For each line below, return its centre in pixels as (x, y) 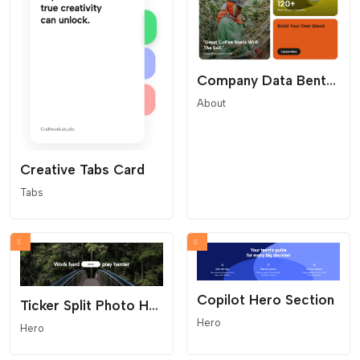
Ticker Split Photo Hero (153, 306)
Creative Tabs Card (82, 170)
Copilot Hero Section (266, 299)
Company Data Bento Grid (331, 81)
